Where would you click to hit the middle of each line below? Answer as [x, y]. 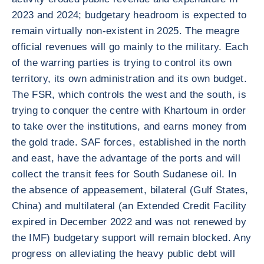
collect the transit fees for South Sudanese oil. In [124, 174]
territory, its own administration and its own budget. [130, 79]
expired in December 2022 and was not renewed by [129, 222]
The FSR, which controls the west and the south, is [129, 95]
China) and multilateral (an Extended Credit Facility [129, 206]
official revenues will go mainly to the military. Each [130, 47]
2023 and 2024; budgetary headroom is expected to [129, 15]
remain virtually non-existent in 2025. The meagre [126, 31]
